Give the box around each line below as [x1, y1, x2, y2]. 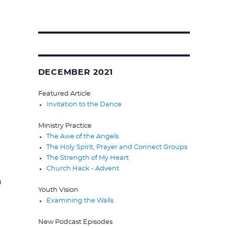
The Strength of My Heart [46, 154, 129, 161]
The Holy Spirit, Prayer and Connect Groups [46, 144, 187, 151]
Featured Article [38, 90, 91, 97]
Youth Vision [38, 186, 78, 193]
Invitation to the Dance [46, 101, 122, 108]
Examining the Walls [46, 197, 113, 204]
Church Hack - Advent [46, 165, 119, 172]
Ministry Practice [38, 122, 92, 129]
